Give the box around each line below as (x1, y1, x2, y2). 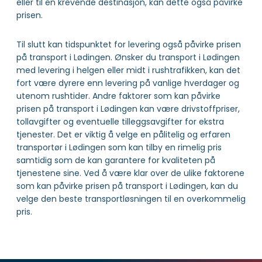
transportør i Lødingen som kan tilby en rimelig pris (16, 142, 222, 154)
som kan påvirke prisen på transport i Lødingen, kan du (16, 180, 238, 192)
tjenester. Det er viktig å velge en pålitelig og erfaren (16, 129, 230, 141)
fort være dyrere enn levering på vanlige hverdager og (16, 77, 239, 89)
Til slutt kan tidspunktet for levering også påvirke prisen (16, 39, 241, 51)
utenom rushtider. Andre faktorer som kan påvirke (16, 90, 220, 102)
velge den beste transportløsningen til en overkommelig (16, 193, 246, 205)
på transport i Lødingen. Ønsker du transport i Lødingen (16, 51, 240, 64)
